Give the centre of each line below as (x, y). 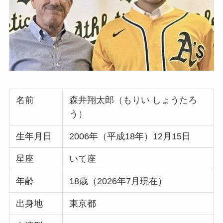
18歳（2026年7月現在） (118, 181)
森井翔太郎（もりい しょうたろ (133, 100)
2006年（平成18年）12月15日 (130, 136)
